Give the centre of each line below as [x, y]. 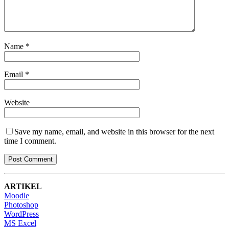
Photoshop [21, 205]
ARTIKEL [23, 187]
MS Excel [20, 223]
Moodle [17, 196]
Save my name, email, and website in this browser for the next [114, 132]
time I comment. [30, 141]
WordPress [21, 214]
